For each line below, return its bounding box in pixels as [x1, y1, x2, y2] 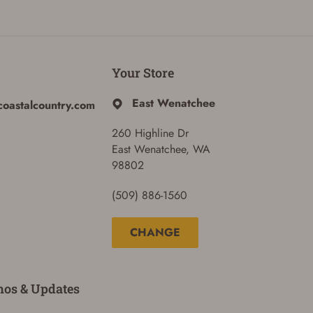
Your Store [111, 64, 174, 81]
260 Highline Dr [111, 124, 189, 141]
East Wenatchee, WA [111, 140, 210, 157]
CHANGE [129, 224, 180, 241]
